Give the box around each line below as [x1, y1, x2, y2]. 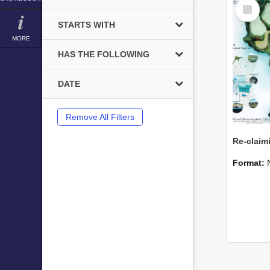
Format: [233, 158, 267, 168]
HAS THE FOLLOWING [58, 49, 149, 59]
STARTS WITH [58, 20, 115, 30]
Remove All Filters [65, 112, 134, 122]
